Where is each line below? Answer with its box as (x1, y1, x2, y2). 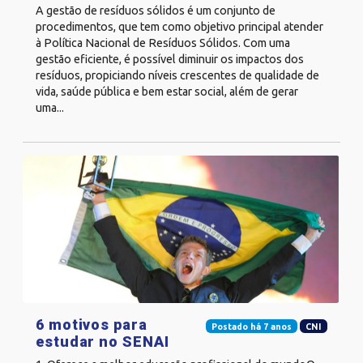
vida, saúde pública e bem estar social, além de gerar (36, 85, 298, 99)
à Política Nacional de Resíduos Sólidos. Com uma (36, 36, 290, 50)
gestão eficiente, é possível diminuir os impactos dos (36, 53, 304, 66)
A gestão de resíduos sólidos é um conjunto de (36, 4, 275, 18)
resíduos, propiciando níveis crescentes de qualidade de (36, 69, 319, 83)
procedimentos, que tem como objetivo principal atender (36, 20, 323, 34)
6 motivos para (36, 315, 147, 333)
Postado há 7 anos (211, 321, 292, 331)
